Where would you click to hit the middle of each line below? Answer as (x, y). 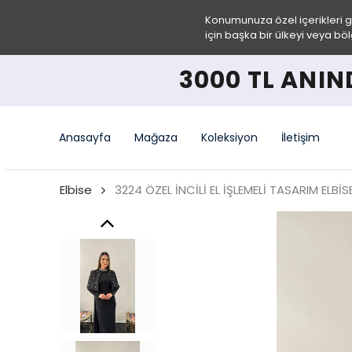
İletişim (301, 137)
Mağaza (156, 137)
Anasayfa (85, 137)
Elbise (76, 190)
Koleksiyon (229, 137)
